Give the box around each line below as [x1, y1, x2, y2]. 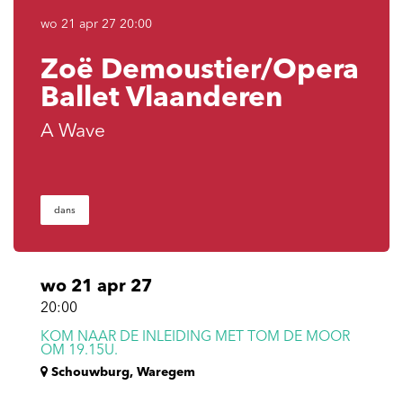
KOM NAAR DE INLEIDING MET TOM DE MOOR [40, 330, 350, 345]
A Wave [40, 122, 105, 141]
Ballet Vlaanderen [40, 85, 282, 113]
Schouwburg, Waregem [48, 366, 195, 379]
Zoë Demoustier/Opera [40, 57, 359, 85]
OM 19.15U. [40, 344, 118, 358]
